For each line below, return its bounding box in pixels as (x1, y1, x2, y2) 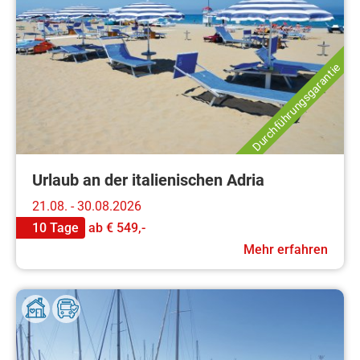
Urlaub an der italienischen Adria (32, 170, 264, 190)
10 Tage (32, 219, 79, 235)
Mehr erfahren (243, 241, 328, 257)
